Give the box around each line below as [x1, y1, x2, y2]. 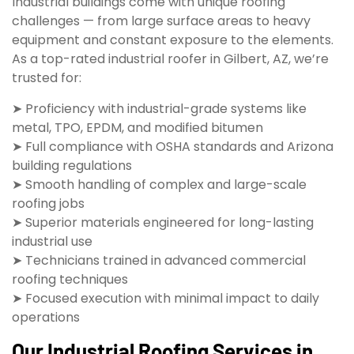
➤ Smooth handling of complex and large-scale [12, 175, 307, 194]
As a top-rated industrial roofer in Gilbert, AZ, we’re [12, 50, 329, 69]
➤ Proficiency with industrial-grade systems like [12, 99, 307, 118]
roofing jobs [12, 194, 85, 213]
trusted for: [12, 69, 81, 88]
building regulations [12, 156, 132, 175]
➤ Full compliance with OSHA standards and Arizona [12, 137, 333, 156]
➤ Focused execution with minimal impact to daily [12, 288, 319, 307]
